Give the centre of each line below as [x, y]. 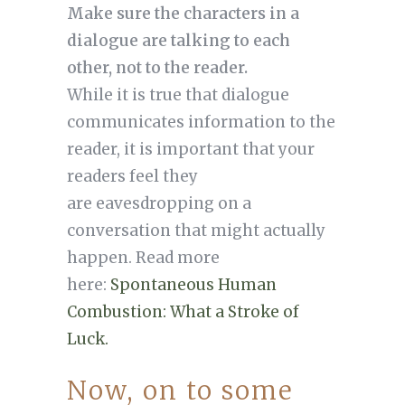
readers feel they [132, 177]
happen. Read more [143, 258]
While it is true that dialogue [178, 95]
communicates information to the [201, 122]
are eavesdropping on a [159, 204]
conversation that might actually [196, 231]
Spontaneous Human [193, 285]
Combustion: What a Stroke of [183, 312]
